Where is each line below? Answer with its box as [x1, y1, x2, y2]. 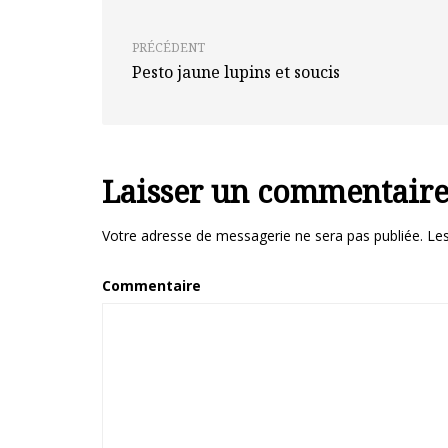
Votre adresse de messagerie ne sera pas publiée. [102, 226, 423, 245]
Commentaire [102, 276, 201, 295]
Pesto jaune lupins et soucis [132, 61, 340, 83]
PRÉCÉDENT [132, 39, 205, 56]
